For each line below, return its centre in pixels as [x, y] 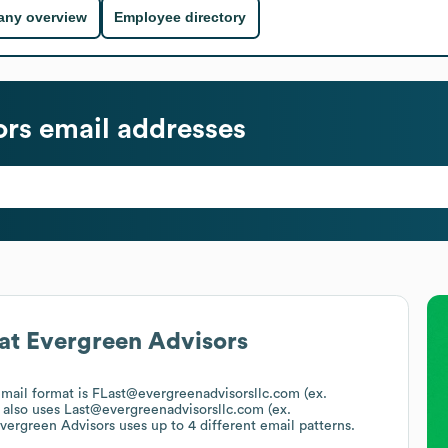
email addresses [139, 128]
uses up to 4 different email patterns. [235, 425]
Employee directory [180, 17]
